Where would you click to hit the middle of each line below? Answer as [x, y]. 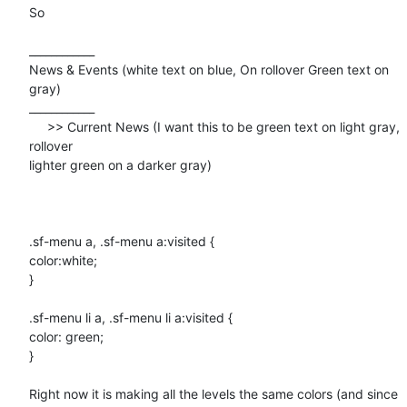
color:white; [63, 260]
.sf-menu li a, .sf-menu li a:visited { [131, 317]
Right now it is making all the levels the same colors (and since [213, 393]
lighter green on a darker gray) [120, 164]
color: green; [66, 336]
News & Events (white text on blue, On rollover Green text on [209, 69]
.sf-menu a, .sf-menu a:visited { [122, 241]
